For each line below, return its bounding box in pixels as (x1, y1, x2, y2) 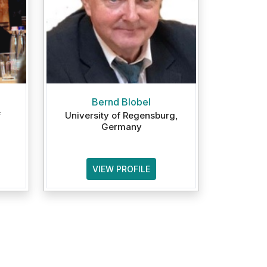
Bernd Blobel (92, 96, 151, 108)
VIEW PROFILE (92, 164, 150, 174)
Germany (101, 121, 142, 132)
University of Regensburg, (64, 110, 178, 121)
